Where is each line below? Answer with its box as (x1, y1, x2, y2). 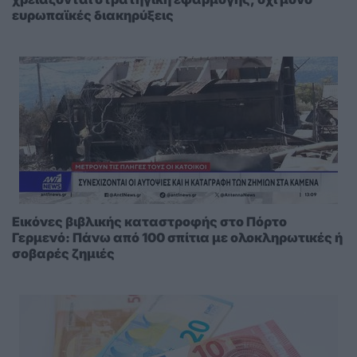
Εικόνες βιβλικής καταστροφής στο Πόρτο (12, 214, 287, 230)
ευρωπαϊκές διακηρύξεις (12, 7, 174, 24)
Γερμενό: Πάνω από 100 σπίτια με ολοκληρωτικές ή (12, 229, 343, 246)
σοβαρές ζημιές (12, 245, 115, 262)
